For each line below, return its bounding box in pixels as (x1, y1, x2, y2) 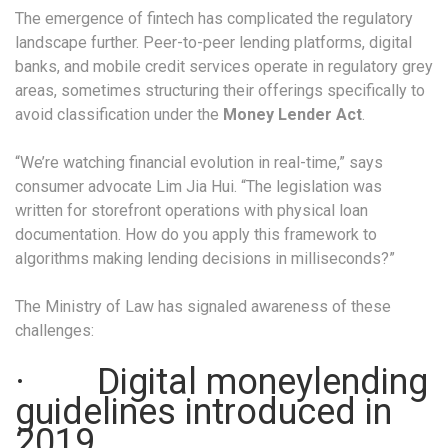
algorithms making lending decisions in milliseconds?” (15, 249, 395, 269)
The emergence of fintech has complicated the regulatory (15, 9, 413, 29)
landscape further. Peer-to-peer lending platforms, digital (15, 33, 412, 53)
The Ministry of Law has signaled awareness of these (15, 297, 391, 317)
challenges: (15, 321, 94, 341)
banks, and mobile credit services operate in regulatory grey (15, 57, 433, 77)
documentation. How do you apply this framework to (15, 225, 377, 245)
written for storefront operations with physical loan (15, 201, 368, 221)
